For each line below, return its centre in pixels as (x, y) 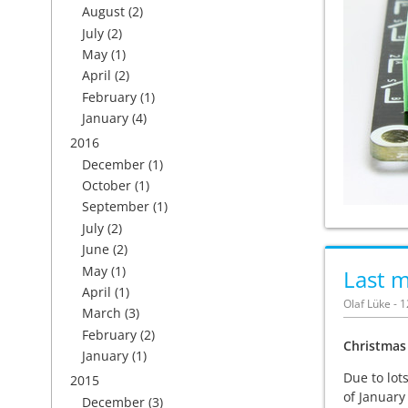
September (116, 207)
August (103, 12)
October (107, 185)
